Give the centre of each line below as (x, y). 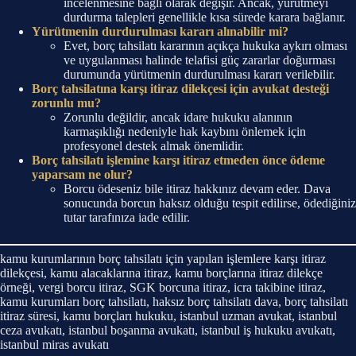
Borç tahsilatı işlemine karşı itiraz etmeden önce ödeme (178, 161)
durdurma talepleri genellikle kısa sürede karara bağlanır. (205, 17)
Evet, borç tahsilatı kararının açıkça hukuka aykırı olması (205, 46)
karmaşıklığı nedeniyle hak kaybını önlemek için (185, 132)
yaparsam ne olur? (82, 175)
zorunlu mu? (66, 103)
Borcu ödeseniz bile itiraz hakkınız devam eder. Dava (197, 189)
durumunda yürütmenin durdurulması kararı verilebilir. (199, 75)
